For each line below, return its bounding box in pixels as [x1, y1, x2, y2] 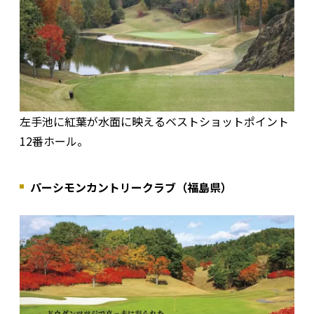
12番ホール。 [20, 132, 88, 150]
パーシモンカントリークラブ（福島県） [30, 179, 232, 196]
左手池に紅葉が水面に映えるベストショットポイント [20, 113, 289, 130]
